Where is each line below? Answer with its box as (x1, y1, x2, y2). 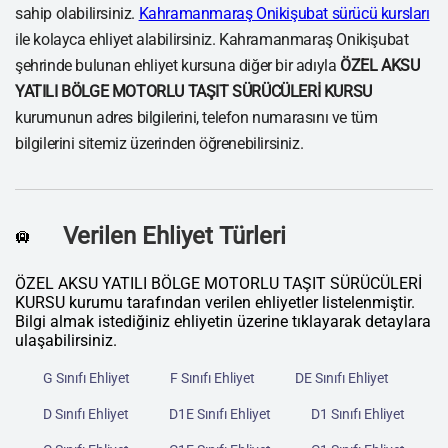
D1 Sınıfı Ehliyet (311, 406, 405, 423)
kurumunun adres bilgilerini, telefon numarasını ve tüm (15, 108, 378, 128)
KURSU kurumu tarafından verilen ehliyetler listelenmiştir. (15, 293, 415, 313)
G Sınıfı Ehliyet (43, 370, 130, 387)
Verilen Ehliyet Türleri (63, 222, 286, 251)
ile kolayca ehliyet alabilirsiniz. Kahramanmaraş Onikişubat (15, 30, 409, 50)
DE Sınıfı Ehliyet (295, 370, 389, 387)
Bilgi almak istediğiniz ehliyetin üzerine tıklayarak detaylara (15, 312, 431, 332)
